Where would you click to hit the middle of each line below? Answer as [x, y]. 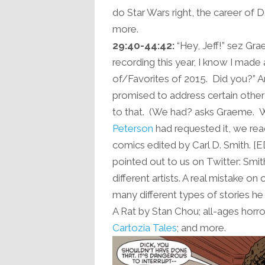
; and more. [201, 228]
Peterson [132, 129]
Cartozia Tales [144, 228]
